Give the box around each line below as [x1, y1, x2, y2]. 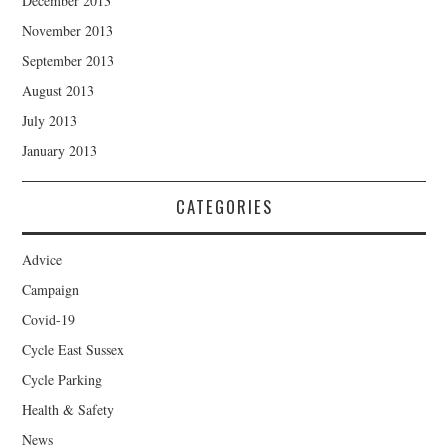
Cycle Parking [22, 370, 103, 390]
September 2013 [22, 51, 115, 71]
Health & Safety [22, 400, 115, 420]
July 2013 [22, 111, 78, 131]
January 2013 [22, 141, 98, 161]
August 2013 [22, 81, 95, 101]
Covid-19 [22, 310, 76, 330]
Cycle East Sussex [22, 340, 125, 360]
